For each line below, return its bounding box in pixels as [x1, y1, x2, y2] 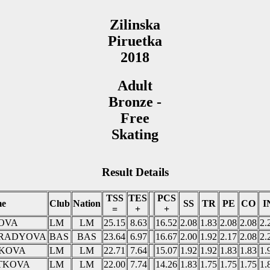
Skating [111, 126, 159, 142]
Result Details [101, 166, 169, 179]
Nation [73, 198, 101, 209]
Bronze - [108, 93, 162, 110]
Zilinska [110, 16, 160, 33]
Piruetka [108, 33, 162, 49]
